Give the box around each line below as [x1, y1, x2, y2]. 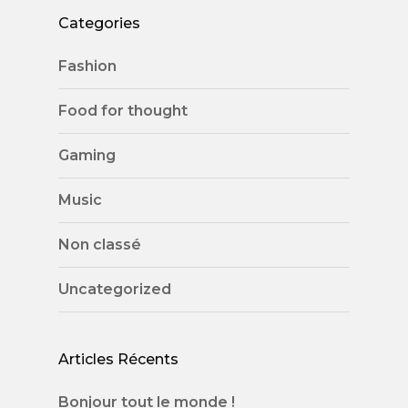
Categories [58, 15, 140, 32]
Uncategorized [58, 280, 171, 298]
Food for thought [58, 102, 188, 119]
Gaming [58, 147, 116, 164]
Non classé [58, 236, 141, 253]
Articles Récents [58, 351, 178, 368]
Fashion [58, 57, 117, 75]
